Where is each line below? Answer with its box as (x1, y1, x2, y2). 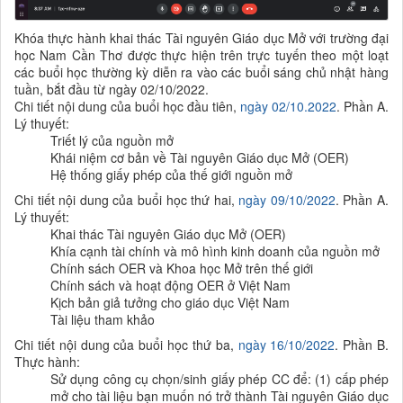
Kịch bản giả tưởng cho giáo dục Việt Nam (50, 292, 290, 311)
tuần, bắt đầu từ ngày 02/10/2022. (14, 79, 209, 98)
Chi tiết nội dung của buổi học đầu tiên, (14, 96, 240, 115)
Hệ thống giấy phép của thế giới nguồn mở (50, 165, 292, 184)
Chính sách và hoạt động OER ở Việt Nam (50, 275, 291, 294)
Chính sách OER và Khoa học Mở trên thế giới (50, 258, 313, 277)
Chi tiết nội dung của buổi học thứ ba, (14, 335, 238, 354)
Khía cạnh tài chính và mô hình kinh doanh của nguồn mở (50, 241, 380, 260)
